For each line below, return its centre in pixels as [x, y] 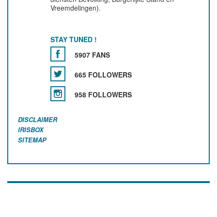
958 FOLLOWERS [103, 94]
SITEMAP [32, 140]
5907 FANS [93, 55]
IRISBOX [31, 130]
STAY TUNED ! [74, 39]
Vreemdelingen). [76, 8]
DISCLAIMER [38, 119]
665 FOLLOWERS [103, 75]
